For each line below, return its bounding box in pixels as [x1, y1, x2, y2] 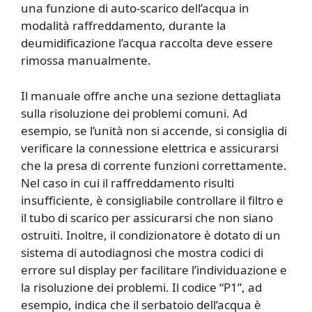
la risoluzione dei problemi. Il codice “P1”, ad [21, 279, 262, 295]
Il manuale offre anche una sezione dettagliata [21, 87, 281, 104]
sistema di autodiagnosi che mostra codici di [21, 244, 263, 260]
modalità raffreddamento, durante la [21, 17, 226, 34]
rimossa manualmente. [21, 52, 151, 69]
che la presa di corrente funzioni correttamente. [21, 157, 287, 173]
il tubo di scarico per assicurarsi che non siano [21, 209, 273, 226]
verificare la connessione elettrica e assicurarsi [21, 139, 279, 156]
